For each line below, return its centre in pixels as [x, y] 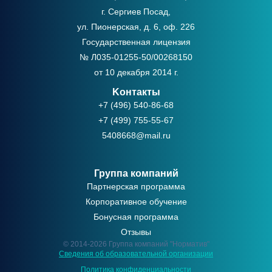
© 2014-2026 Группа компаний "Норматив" [136, 244]
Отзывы [136, 232]
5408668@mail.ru [136, 135]
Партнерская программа [136, 186]
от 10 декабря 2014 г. [136, 72]
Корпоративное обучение [136, 201]
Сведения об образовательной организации [136, 253]
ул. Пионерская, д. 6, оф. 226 [136, 26]
